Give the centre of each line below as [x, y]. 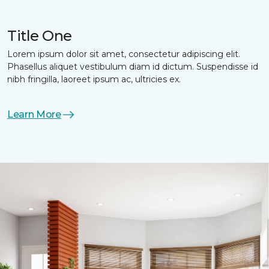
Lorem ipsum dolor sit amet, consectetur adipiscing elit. [124, 54]
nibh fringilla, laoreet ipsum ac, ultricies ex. [94, 80]
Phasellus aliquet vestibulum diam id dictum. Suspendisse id [133, 67]
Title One [40, 36]
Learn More [34, 115]
